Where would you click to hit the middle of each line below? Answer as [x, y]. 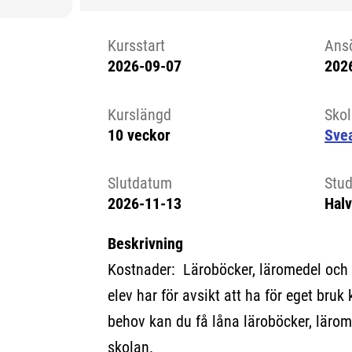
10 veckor [139, 135]
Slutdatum [139, 183]
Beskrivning [145, 243]
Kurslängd [139, 114]
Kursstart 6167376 [184, 90]
